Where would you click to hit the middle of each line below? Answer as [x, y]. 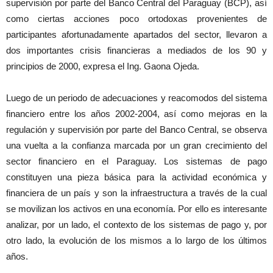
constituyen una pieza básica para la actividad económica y [136, 177]
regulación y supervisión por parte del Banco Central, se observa [136, 130]
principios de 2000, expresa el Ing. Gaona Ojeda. [103, 66]
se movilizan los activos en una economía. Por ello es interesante [136, 209]
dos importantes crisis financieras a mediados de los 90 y [136, 51]
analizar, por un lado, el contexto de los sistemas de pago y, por [136, 225]
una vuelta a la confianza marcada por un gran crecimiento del [136, 146]
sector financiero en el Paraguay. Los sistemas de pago [136, 161]
